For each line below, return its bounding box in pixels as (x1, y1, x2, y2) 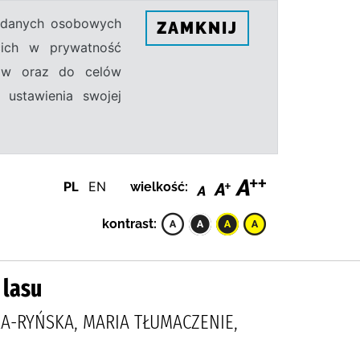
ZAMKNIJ (157, 18, 238, 38)
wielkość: (130, 178, 188, 194)
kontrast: (102, 215, 157, 231)
